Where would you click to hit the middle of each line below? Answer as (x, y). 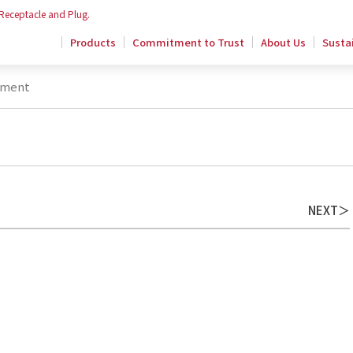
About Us (283, 42)
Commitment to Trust (188, 42)
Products (93, 42)
